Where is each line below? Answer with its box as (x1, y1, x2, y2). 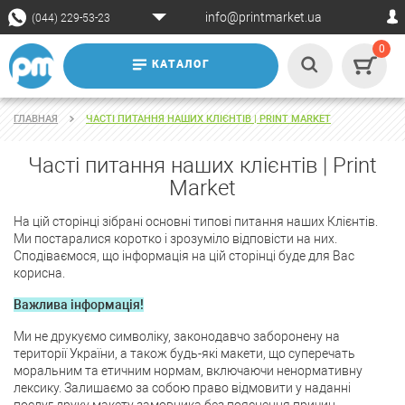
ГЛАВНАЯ (14, 113, 58, 126)
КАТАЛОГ (151, 58, 211, 71)
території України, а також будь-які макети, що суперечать (14, 346, 355, 362)
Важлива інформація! (14, 297, 144, 313)
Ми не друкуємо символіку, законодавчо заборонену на (14, 329, 340, 344)
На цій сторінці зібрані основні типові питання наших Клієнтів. (14, 214, 378, 230)
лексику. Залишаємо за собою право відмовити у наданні (14, 381, 351, 396)
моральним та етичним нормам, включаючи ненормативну (14, 363, 363, 379)
